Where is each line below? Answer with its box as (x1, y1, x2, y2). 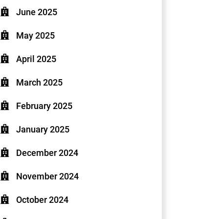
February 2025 (16, 101, 72, 111)
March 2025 (16, 77, 63, 88)
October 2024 (16, 195, 68, 205)
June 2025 (16, 7, 57, 17)
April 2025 (16, 54, 56, 64)
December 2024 (16, 148, 78, 158)
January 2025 (16, 124, 69, 134)
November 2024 (16, 171, 79, 181)
